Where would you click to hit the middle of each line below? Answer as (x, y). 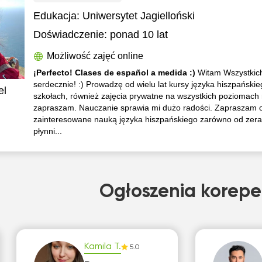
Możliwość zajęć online (95, 56)
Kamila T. (102, 247)
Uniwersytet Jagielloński (139, 16)
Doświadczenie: (70, 35)
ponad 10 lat (139, 35)
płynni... (48, 131)
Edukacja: (58, 16)
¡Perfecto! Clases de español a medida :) (116, 73)
